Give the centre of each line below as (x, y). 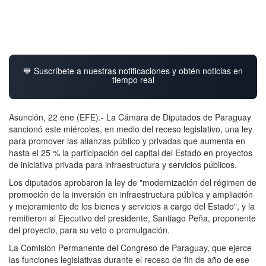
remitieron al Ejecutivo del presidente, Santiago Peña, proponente (132, 218)
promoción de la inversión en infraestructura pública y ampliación (131, 194)
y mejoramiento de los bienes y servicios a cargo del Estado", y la (132, 206)
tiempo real (133, 79)
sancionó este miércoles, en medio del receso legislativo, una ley (131, 129)
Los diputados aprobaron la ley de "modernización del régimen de (133, 182)
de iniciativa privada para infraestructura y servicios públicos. (123, 164)
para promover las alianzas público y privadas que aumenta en (127, 140)
